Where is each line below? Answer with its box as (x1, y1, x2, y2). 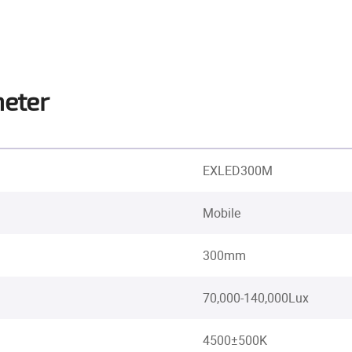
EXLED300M (203, 162, 273, 179)
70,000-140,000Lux (203, 289, 309, 306)
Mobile (203, 204, 240, 222)
